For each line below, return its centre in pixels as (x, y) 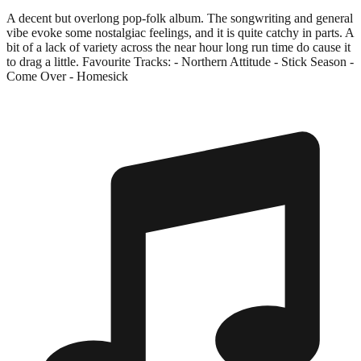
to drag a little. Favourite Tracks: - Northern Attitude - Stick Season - (180, 61)
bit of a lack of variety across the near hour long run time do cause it (178, 47)
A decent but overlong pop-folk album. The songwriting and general (180, 18)
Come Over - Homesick (67, 76)
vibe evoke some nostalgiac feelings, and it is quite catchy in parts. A (180, 32)
